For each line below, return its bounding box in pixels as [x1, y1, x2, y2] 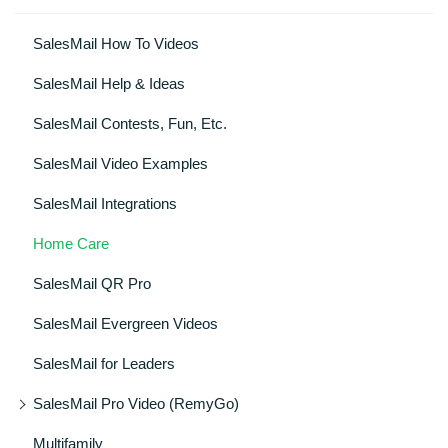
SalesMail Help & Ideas [32, 75, 185, 92]
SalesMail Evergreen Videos [32, 315, 218, 332]
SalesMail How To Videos [32, 35, 199, 52]
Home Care [32, 235, 109, 252]
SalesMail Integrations [32, 195, 177, 212]
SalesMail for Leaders [32, 355, 175, 372]
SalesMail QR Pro [32, 275, 151, 292]
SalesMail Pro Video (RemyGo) [32, 395, 239, 412]
